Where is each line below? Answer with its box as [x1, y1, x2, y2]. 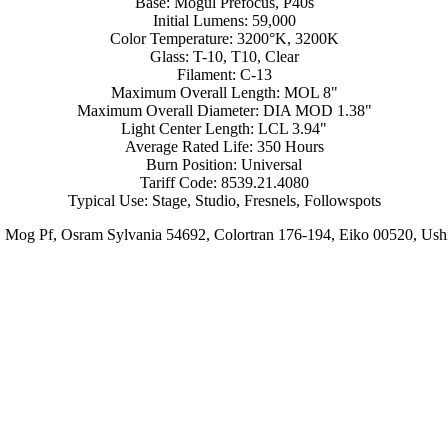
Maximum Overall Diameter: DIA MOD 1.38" [76, 101, 372, 119]
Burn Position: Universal [146, 155, 302, 173]
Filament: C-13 [176, 65, 272, 83]
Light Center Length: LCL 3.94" [121, 119, 327, 137]
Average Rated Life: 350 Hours [124, 137, 324, 155]
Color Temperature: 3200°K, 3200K [109, 29, 339, 47]
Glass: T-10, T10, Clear [149, 47, 299, 65]
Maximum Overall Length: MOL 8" [110, 83, 338, 101]
